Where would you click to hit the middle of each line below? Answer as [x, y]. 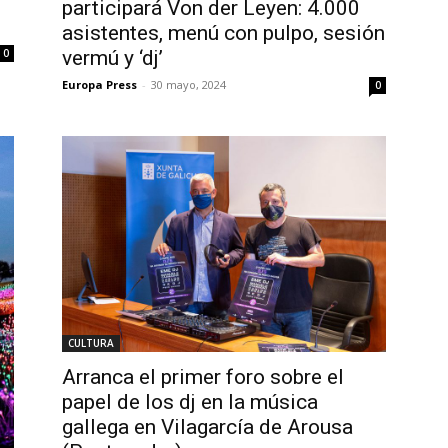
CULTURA [91, 343]
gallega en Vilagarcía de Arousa [207, 427]
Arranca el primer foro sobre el [203, 377]
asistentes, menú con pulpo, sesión [223, 33]
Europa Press [99, 85]
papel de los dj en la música [190, 402]
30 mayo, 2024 [188, 85]
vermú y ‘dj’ [112, 58]
